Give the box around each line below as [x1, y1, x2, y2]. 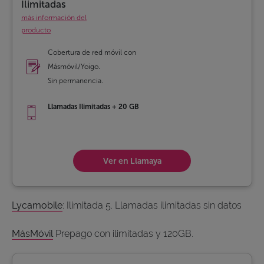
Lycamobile [12, 200, 62, 212]
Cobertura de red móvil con [48, 48, 136, 57]
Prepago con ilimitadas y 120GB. [53, 228, 193, 240]
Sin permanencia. [48, 77, 103, 85]
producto [21, 26, 51, 35]
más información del [21, 14, 87, 22]
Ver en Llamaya [103, 156, 161, 166]
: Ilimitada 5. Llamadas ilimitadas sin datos [62, 200, 244, 212]
